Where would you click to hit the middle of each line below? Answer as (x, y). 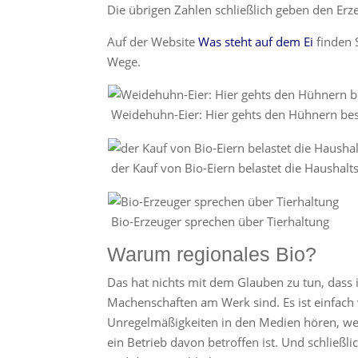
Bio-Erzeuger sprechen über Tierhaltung (221, 221)
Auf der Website (153, 41)
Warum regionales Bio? (212, 254)
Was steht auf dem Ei (256, 41)
